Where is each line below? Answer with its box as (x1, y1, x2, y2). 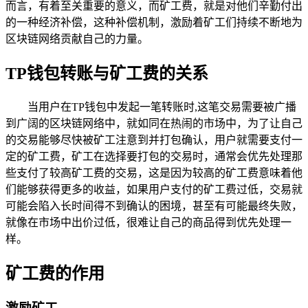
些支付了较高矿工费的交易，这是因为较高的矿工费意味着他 (5, 166, 302, 179)
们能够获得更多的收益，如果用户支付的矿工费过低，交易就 (5, 183, 302, 195)
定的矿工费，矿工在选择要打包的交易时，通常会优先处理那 (5, 150, 302, 162)
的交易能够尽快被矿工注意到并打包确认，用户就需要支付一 (5, 133, 302, 146)
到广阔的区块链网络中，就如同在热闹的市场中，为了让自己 (5, 117, 302, 129)
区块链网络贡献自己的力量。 (5, 32, 148, 45)
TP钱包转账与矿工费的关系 (5, 64, 208, 82)
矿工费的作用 (5, 264, 104, 283)
